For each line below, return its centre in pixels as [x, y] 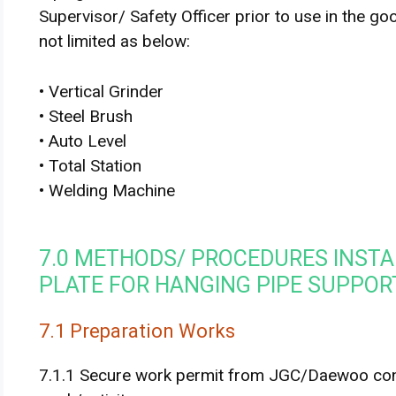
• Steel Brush [86, 116]
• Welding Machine [107, 190]
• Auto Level [83, 141]
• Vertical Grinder [101, 91]
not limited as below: [114, 41]
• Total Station [90, 165]
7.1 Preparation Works [137, 331]
